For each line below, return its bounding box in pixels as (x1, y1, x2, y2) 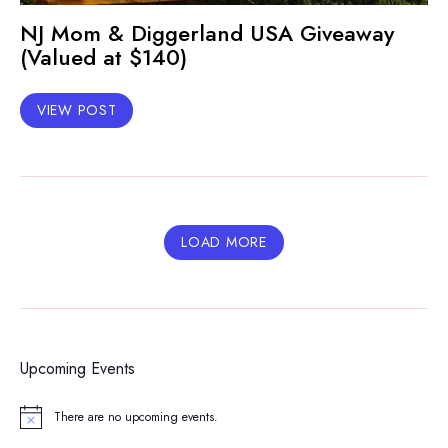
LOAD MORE (181, 231, 267, 252)
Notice (19, 414, 52, 433)
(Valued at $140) (20, 40, 187, 73)
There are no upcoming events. (54, 408, 218, 427)
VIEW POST (37, 99, 117, 120)
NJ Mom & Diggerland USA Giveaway (20, 16, 394, 49)
